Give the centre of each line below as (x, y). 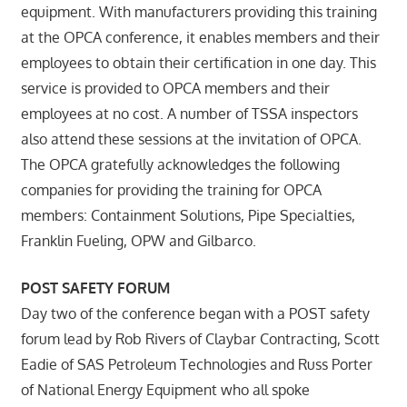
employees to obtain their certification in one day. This (198, 62)
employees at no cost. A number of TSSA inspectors (189, 113)
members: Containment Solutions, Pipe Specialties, (188, 215)
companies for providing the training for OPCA (171, 189)
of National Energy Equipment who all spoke (165, 389)
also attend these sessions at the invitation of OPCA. (191, 139)
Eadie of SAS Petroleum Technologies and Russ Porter (196, 364)
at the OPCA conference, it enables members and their (200, 37)
